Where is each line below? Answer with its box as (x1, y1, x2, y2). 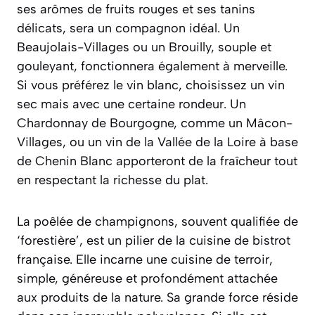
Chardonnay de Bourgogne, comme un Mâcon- (17, 115, 292, 131)
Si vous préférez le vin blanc (17, 77, 179, 93)
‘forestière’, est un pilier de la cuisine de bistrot (17, 232, 290, 248)
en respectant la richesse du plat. (17, 172, 208, 188)
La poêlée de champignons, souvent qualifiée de (17, 213, 298, 229)
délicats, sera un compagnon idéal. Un (17, 20, 240, 36)
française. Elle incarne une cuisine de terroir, (17, 251, 273, 267)
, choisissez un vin (179, 77, 285, 93)
